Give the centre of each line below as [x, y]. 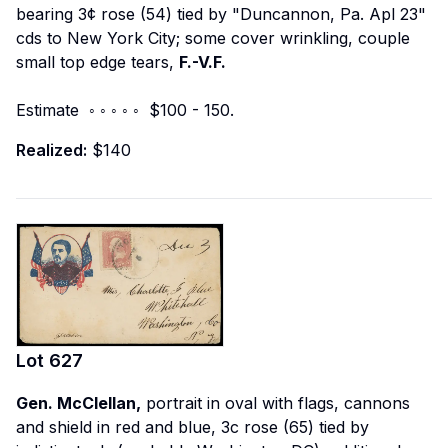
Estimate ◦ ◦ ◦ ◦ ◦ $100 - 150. [125, 110]
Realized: [51, 150]
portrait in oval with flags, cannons [275, 403]
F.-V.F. [202, 62]
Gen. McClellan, [78, 403]
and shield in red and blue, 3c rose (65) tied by [192, 427]
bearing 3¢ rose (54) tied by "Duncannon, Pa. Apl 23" [221, 14]
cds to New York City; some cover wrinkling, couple [213, 38]
